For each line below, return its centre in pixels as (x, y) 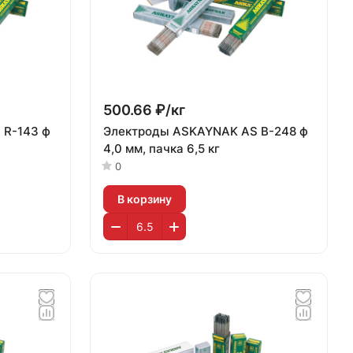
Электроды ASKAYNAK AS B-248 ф (138, 131)
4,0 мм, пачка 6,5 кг (162, 149)
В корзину (145, 199)
